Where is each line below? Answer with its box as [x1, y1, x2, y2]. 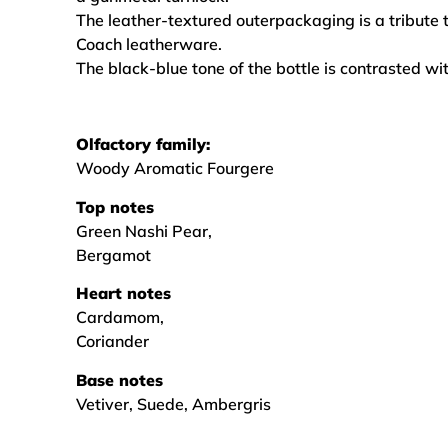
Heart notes [76, 283, 171, 304]
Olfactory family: [76, 134, 210, 155]
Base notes [76, 369, 163, 390]
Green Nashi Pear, [76, 220, 212, 241]
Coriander [76, 331, 149, 352]
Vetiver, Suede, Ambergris [76, 393, 271, 414]
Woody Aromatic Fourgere [76, 158, 274, 179]
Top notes [76, 196, 154, 217]
